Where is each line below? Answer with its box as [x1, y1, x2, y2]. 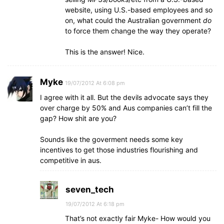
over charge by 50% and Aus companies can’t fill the [40, 103, 212, 112]
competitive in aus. [40, 156, 101, 164]
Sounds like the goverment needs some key [40, 135, 183, 143]
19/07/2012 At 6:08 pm [65, 79, 125, 86]
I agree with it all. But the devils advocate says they [40, 93, 208, 101]
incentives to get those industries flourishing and [40, 145, 198, 154]
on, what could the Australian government [65, 16, 203, 24]
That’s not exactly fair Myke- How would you [65, 214, 210, 222]
